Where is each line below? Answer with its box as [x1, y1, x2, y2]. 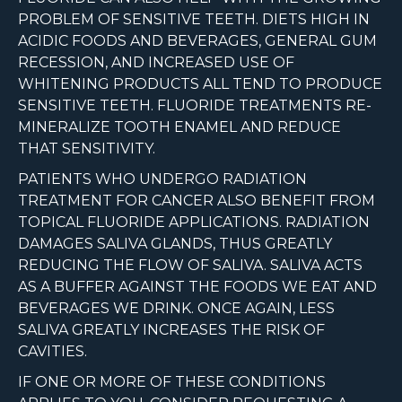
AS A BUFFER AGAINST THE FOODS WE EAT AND [18, 278, 377, 296]
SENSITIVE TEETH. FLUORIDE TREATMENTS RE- [18, 97, 371, 115]
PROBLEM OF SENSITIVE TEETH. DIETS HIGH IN [18, 11, 370, 29]
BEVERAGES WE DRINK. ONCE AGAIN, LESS [18, 300, 335, 318]
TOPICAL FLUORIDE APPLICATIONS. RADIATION [18, 214, 370, 232]
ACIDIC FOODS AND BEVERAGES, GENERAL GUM [18, 32, 377, 50]
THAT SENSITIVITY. [18, 140, 155, 158]
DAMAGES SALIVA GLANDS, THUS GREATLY [18, 235, 332, 253]
